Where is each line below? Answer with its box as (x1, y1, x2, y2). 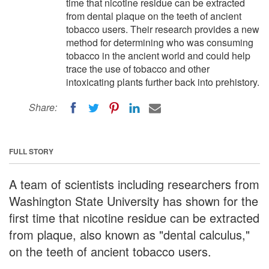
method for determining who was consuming (66, 35, 253, 49)
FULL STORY (9, 145, 53, 157)
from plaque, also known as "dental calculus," (9, 225, 250, 243)
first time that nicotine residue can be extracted (9, 208, 259, 226)
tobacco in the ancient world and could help (66, 49, 250, 62)
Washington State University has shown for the (9, 192, 258, 210)
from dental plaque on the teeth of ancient (66, 9, 241, 23)
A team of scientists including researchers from (9, 175, 259, 193)
